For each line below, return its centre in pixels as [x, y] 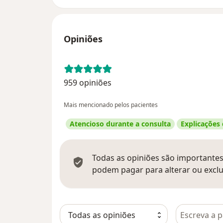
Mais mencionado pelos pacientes [111, 105]
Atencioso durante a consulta [120, 124]
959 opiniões [88, 83]
